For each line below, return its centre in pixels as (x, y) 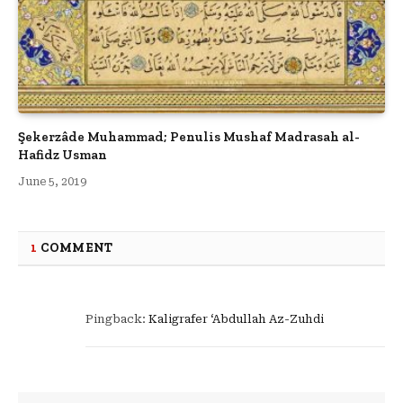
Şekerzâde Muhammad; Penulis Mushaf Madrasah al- (189, 137)
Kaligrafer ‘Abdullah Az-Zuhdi (236, 319)
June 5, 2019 (52, 182)
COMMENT (75, 248)
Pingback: (117, 319)
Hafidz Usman (63, 155)
